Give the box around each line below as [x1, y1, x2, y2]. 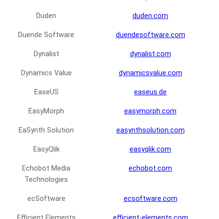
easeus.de [134, 88, 167, 97]
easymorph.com [124, 107, 176, 116]
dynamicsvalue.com [118, 69, 182, 78]
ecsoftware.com [123, 195, 177, 203]
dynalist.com [130, 50, 171, 59]
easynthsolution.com [116, 126, 185, 135]
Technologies [24, 175, 68, 184]
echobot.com [129, 164, 172, 173]
